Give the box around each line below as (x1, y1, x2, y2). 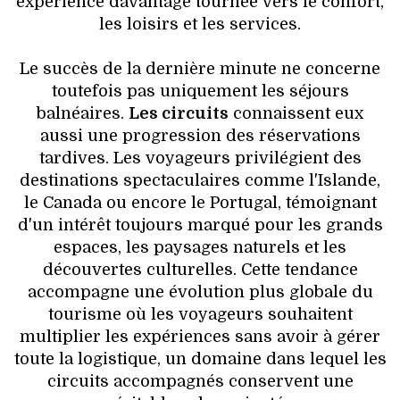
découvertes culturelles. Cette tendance (42, 261, 358, 279)
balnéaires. (37, 104, 129, 123)
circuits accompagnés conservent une (46, 372, 354, 391)
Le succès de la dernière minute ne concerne (20, 60, 380, 79)
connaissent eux (229, 104, 363, 123)
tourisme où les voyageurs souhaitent (47, 305, 353, 324)
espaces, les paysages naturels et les (54, 238, 346, 257)
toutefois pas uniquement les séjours (51, 82, 349, 101)
